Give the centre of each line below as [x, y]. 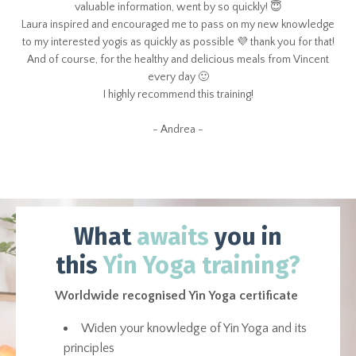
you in [248, 236]
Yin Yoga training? [202, 265]
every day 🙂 [178, 77]
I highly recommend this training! [178, 94]
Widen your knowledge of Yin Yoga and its [194, 328]
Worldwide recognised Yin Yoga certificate [176, 295]
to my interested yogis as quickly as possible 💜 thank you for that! [178, 42]
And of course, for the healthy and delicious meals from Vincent [178, 59]
